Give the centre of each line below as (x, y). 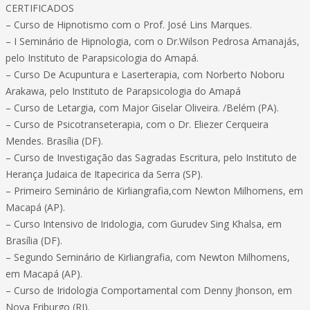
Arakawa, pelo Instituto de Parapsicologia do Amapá (123, 91)
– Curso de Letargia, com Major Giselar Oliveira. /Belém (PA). (142, 108)
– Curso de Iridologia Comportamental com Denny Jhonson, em (149, 290)
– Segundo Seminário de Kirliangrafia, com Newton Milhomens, (148, 257)
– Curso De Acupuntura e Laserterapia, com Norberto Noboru (145, 74)
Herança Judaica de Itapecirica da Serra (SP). (104, 174)
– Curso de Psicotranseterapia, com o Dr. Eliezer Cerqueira (137, 124)
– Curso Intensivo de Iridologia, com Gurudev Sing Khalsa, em (144, 224)
